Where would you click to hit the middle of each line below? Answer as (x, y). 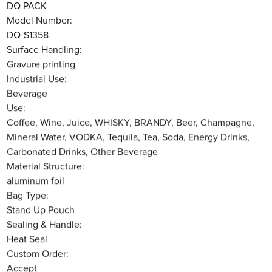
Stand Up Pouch (41, 210)
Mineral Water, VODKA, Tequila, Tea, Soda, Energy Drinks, (128, 138)
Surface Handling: (45, 50)
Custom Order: (38, 254)
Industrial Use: (37, 79)
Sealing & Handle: (45, 225)
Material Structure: (46, 167)
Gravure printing (41, 65)
